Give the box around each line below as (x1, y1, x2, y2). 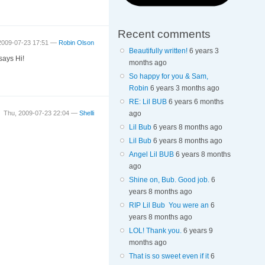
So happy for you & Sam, (128, 72, 208, 80)
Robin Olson (59, 38, 95, 46)
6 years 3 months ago (150, 83, 219, 92)
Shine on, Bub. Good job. (128, 175, 209, 184)
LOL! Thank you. (128, 226, 182, 235)
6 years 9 (183, 226, 213, 235)
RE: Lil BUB (128, 97, 167, 106)
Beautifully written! (128, 46, 188, 55)
